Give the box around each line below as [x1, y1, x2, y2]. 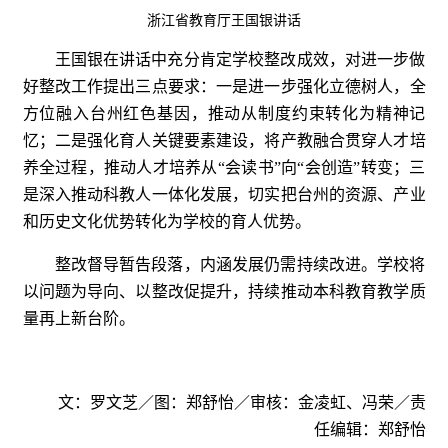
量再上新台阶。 [22, 310, 135, 328]
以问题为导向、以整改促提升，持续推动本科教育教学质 [22, 283, 426, 301]
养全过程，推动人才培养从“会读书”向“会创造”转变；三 [22, 159, 426, 177]
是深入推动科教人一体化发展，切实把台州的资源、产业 [22, 186, 426, 204]
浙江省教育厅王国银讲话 [147, 13, 301, 29]
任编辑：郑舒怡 [313, 420, 426, 438]
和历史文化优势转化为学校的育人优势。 [22, 213, 311, 231]
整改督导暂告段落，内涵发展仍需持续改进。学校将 [54, 256, 426, 274]
